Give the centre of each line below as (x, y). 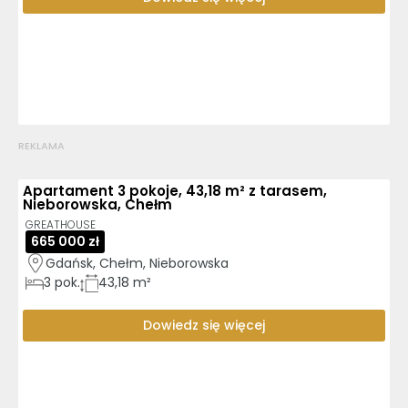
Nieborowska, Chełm (97, 204)
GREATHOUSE (61, 224)
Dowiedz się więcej (204, 325)
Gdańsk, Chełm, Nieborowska (137, 263)
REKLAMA (41, 146)
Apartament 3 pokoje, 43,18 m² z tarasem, (175, 191)
